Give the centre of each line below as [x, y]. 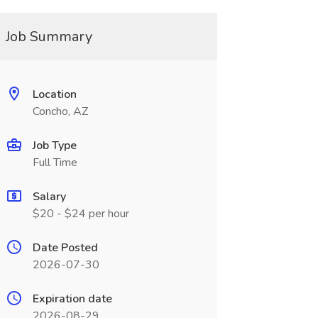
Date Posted [65, 248]
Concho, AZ [60, 111]
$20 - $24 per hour [81, 214]
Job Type [54, 146]
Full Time [55, 163]
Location [54, 94]
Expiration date [72, 299]
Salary [49, 197]
